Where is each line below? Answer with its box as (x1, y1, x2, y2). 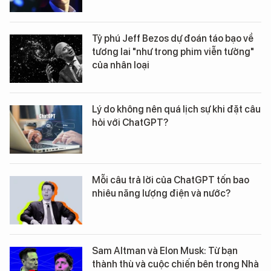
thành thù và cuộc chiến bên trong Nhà (92, 258, 259, 270)
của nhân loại (92, 59, 149, 71)
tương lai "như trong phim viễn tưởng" (92, 46, 254, 57)
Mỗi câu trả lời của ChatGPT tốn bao (92, 174, 249, 186)
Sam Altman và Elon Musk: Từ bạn (92, 245, 238, 256)
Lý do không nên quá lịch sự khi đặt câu (92, 103, 261, 115)
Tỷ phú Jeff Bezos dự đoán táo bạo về (92, 33, 253, 44)
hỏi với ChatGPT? (92, 117, 168, 128)
